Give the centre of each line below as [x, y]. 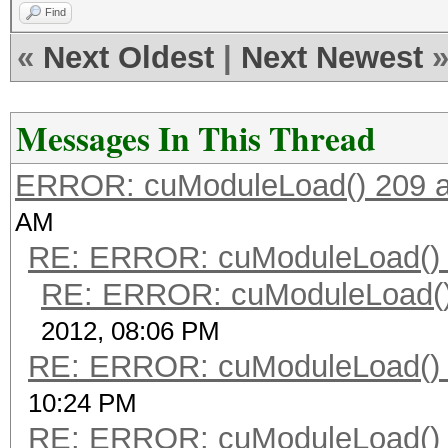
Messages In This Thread [196, 138]
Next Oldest [128, 57]
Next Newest [332, 57]
